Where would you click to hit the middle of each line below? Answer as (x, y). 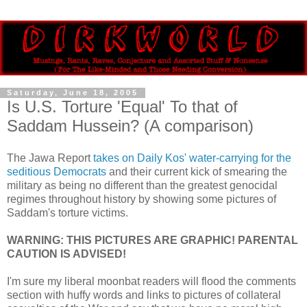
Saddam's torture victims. (67, 213)
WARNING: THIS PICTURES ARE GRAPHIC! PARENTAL (152, 241)
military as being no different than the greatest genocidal (142, 186)
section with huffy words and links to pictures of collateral (144, 295)
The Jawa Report (50, 158)
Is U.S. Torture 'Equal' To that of (122, 106)
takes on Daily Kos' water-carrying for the (192, 158)
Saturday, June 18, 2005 (73, 93)
